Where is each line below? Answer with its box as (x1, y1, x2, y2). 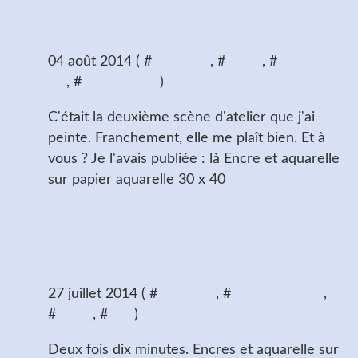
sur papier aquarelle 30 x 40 (48, 172, 225, 187)
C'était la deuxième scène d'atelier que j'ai (48, 109, 315, 125)
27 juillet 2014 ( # (48, 286, 157, 301)
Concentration (48, 4, 231, 30)
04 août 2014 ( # (48, 54, 152, 69)
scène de (277, 54, 335, 69)
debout (48, 237, 138, 263)
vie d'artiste (82, 74, 156, 89)
